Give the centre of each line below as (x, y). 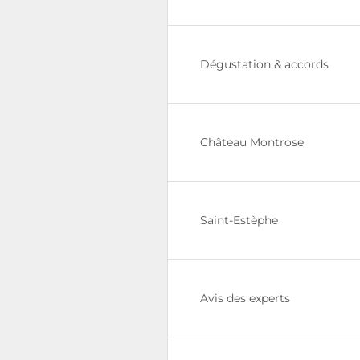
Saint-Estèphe (239, 220)
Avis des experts (245, 298)
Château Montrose (252, 142)
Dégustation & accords (264, 64)
